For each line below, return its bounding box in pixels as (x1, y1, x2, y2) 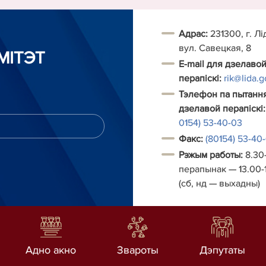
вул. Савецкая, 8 (179, 42, 254, 54)
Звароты (117, 243, 159, 256)
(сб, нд (179, 178, 209, 189)
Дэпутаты (199, 243, 245, 256)
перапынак (179, 163, 229, 175)
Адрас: (179, 28, 210, 40)
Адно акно (26, 243, 77, 256)
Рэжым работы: (179, 149, 243, 161)
